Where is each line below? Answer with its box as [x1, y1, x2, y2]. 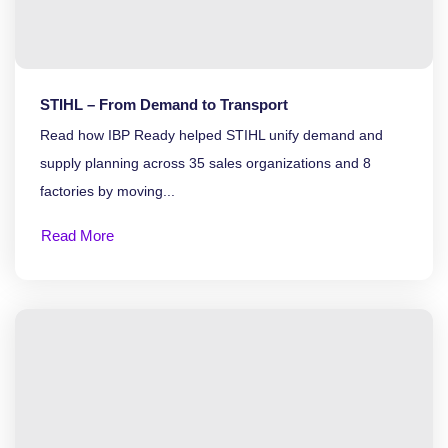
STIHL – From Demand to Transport [40, 95, 288, 113]
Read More [41, 226, 114, 244]
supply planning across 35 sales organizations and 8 [40, 154, 371, 171]
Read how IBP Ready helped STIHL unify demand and [40, 126, 383, 143]
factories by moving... [40, 182, 175, 199]
